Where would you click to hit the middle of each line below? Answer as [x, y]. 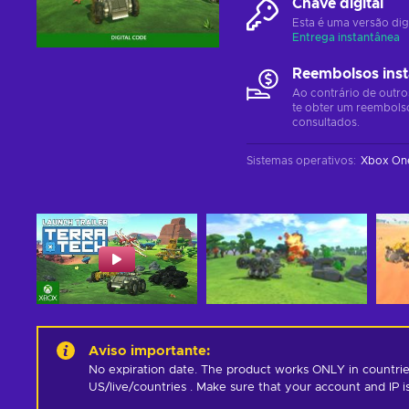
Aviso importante [147, 351]
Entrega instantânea [346, 37]
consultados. [326, 122]
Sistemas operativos [300, 161]
